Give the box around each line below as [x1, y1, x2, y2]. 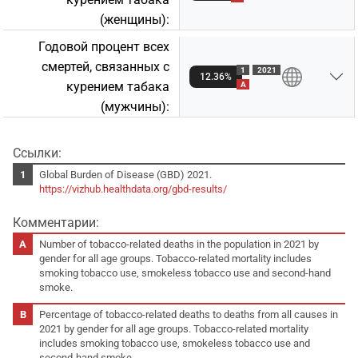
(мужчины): [101, 98, 169, 114]
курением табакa [66, 78, 169, 94]
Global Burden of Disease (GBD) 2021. [39, 168, 213, 181]
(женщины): [100, 11, 169, 27]
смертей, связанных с [42, 58, 169, 74]
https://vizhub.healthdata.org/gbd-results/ [39, 182, 228, 195]
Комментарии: [13, 214, 99, 230]
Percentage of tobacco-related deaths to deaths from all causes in [39, 308, 339, 320]
